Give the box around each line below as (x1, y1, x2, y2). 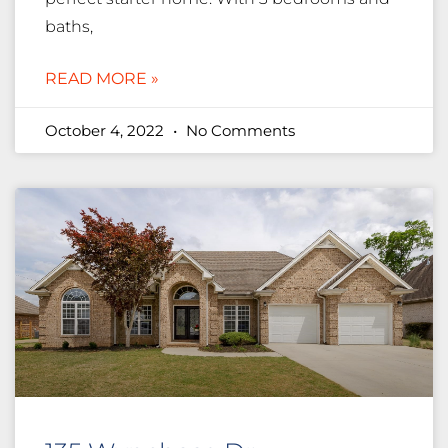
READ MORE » (45, 69, 159, 89)
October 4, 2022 (45, 121, 168, 141)
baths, (45, 17, 93, 37)
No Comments (182, 121, 295, 141)
